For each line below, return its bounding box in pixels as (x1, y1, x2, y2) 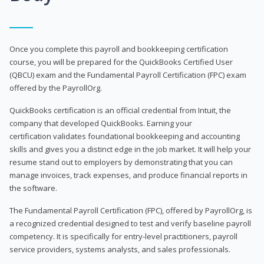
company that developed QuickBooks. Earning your (9, 117, 192, 128)
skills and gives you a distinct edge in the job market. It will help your (9, 143, 251, 154)
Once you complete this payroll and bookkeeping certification (9, 43, 228, 54)
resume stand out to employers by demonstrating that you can (9, 156, 233, 167)
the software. (9, 182, 57, 193)
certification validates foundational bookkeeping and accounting (9, 130, 240, 141)
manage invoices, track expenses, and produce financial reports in (9, 169, 247, 180)
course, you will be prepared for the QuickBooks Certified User (9, 56, 233, 67)
